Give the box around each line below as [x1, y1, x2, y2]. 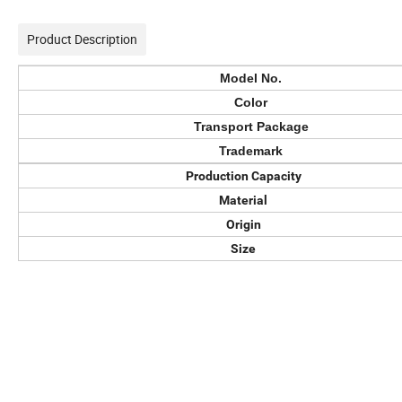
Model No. [220, 71, 282, 86]
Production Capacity [185, 169, 301, 184]
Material [219, 193, 267, 208]
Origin [225, 217, 261, 232]
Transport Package [193, 119, 309, 135]
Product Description [27, 31, 137, 48]
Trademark [219, 144, 283, 159]
